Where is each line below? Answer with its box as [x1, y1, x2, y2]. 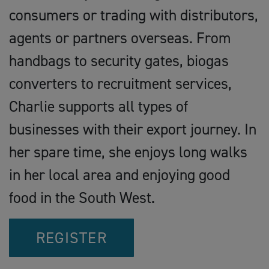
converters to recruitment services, [9, 73, 232, 94]
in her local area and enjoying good [9, 165, 230, 185]
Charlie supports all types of [9, 96, 188, 116]
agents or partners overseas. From [9, 28, 231, 48]
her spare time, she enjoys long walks [9, 142, 247, 162]
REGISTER [35, 227, 107, 248]
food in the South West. [9, 187, 155, 208]
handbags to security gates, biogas [9, 50, 229, 71]
